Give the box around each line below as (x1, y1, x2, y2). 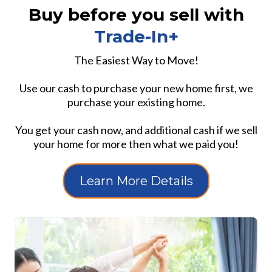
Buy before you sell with (28, 4, 244, 25)
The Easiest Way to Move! (73, 53, 199, 67)
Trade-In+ (93, 25, 178, 47)
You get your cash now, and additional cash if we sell (15, 123, 257, 137)
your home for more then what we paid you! (33, 137, 239, 151)
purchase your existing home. (67, 95, 205, 109)
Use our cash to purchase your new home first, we (19, 81, 253, 95)
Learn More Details (79, 173, 193, 188)
